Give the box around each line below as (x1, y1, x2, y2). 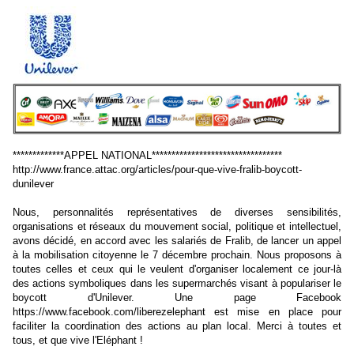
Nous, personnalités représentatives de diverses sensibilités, (13, 205, 341, 218)
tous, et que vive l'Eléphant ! (13, 333, 143, 346)
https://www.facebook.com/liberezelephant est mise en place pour (13, 305, 341, 318)
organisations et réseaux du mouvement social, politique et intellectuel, (13, 220, 341, 232)
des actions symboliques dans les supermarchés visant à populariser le (13, 277, 341, 289)
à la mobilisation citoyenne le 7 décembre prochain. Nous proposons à (13, 248, 341, 261)
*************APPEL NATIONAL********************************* (13, 149, 282, 161)
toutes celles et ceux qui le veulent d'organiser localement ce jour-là (13, 262, 341, 275)
